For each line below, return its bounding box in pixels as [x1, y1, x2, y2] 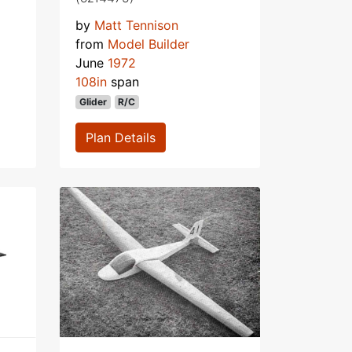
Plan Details [86, 129, 156, 145]
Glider [79, 95, 107, 108]
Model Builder [108, 35, 189, 52]
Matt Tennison [94, 16, 178, 33]
